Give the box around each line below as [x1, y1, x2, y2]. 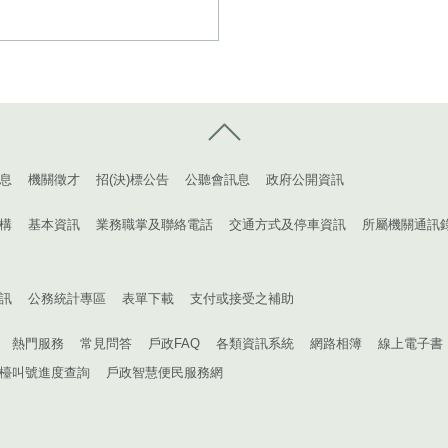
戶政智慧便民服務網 [105, 365, 223, 380]
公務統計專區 [27, 291, 106, 306]
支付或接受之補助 [189, 291, 294, 306]
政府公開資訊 [265, 172, 344, 187]
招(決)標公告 [95, 172, 169, 187]
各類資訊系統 [215, 336, 294, 351]
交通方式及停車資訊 [228, 217, 346, 232]
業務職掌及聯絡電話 [95, 217, 213, 232]
